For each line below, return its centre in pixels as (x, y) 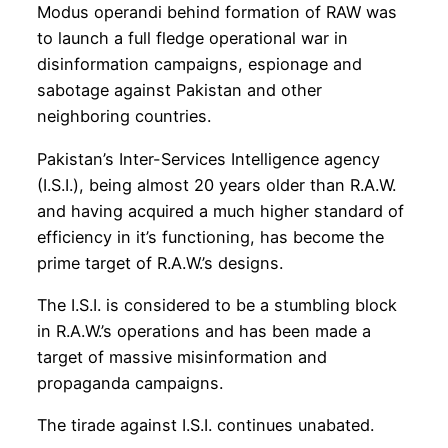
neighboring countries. (123, 116)
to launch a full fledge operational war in (192, 38)
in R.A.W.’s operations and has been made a (203, 330)
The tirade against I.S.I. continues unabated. (205, 425)
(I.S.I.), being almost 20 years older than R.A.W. (216, 184)
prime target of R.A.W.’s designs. (159, 262)
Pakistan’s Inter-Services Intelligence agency (208, 158)
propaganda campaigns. (129, 382)
